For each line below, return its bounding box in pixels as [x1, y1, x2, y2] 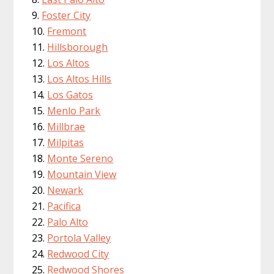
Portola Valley [47, 231, 111, 245]
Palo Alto [47, 215, 89, 229]
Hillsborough [47, 40, 108, 54]
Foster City [42, 9, 91, 23]
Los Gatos [47, 88, 94, 102]
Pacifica [47, 199, 81, 213]
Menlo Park [47, 104, 101, 118]
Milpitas [47, 136, 84, 150]
